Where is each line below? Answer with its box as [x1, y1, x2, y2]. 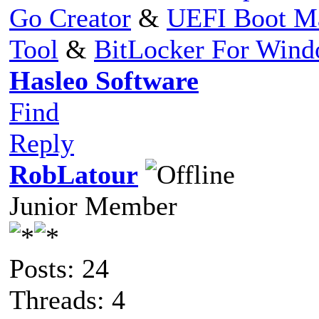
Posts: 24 [9, 253, 109, 283]
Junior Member [9, 190, 177, 221]
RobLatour [9, 159, 138, 189]
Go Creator [9, 2, 131, 33]
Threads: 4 [9, 284, 125, 315]
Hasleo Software [9, 65, 199, 95]
